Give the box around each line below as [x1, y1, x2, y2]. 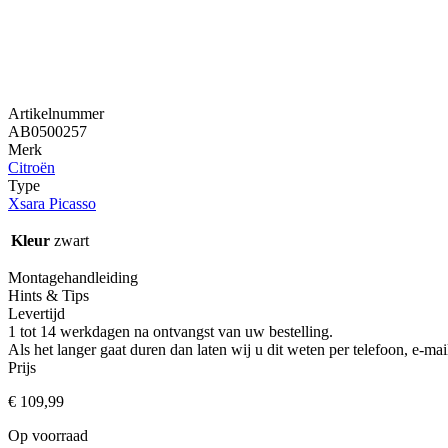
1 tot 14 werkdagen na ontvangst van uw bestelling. [8, 322, 333, 340]
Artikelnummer [8, 104, 104, 122]
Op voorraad [8, 426, 88, 444]
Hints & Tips [8, 286, 89, 304]
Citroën [8, 158, 55, 176]
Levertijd [8, 304, 65, 322]
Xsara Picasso [8, 194, 96, 212]
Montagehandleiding [8, 268, 138, 286]
